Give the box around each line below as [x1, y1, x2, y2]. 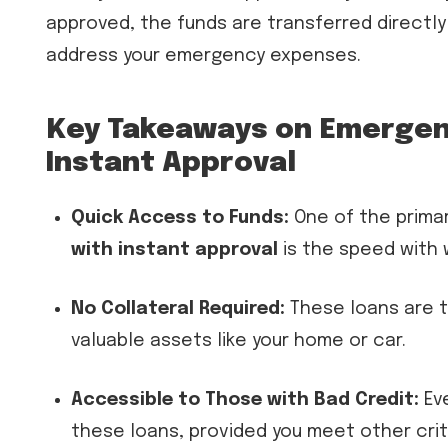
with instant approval [71, 241, 278, 260]
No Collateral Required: [71, 300, 285, 319]
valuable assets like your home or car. [71, 332, 406, 351]
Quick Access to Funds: [71, 209, 289, 228]
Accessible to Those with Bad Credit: [71, 391, 419, 410]
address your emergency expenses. [46, 46, 361, 65]
